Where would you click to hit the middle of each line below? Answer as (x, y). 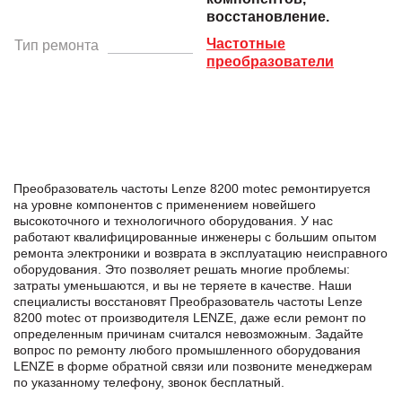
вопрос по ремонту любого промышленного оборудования (187, 350)
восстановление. (268, 16)
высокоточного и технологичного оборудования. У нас (173, 220)
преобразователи (270, 61)
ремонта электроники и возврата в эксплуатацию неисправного (201, 253)
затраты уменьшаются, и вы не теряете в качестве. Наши (183, 285)
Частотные (246, 43)
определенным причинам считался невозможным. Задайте (188, 333)
